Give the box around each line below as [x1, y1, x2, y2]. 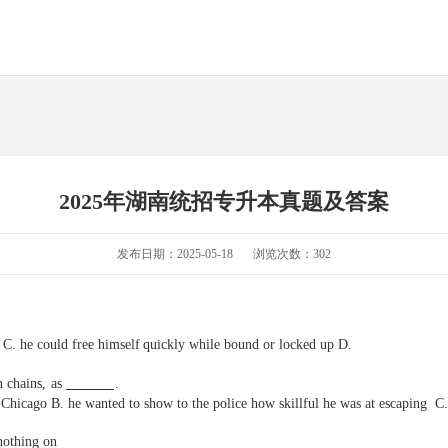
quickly [143, 337, 185, 352]
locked [279, 337, 316, 352]
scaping [385, 396, 427, 411]
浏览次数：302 [253, 247, 331, 261]
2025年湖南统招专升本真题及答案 [59, 189, 389, 214]
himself [98, 337, 140, 352]
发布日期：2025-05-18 [117, 247, 233, 261]
